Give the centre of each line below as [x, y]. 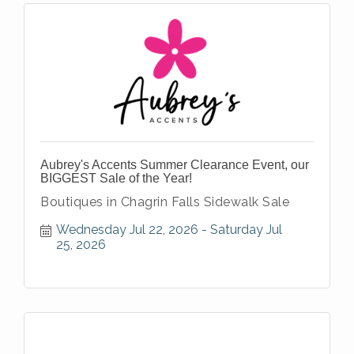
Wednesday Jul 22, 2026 [127, 229]
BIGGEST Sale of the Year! [116, 178]
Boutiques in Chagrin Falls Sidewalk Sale [165, 201]
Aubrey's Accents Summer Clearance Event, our [175, 164]
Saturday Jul [246, 229]
